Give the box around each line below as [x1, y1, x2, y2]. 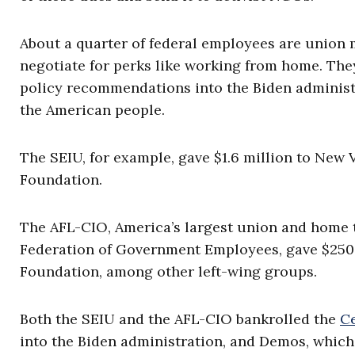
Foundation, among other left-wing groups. [20, 262, 317, 281]
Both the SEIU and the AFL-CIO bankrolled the [20, 310, 340, 328]
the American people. [20, 101, 165, 119]
